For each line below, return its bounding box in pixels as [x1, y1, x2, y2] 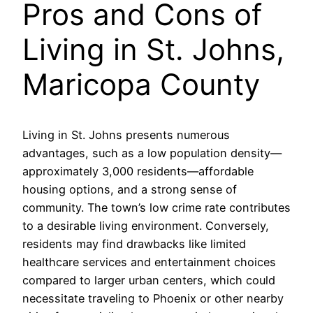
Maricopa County [22, 66, 260, 102]
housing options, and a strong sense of [22, 182, 237, 197]
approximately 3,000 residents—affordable [22, 164, 254, 179]
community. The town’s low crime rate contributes [22, 201, 291, 215]
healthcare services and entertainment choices [22, 255, 276, 270]
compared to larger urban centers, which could [22, 273, 275, 288]
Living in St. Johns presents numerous [22, 128, 230, 143]
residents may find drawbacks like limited [22, 237, 246, 252]
